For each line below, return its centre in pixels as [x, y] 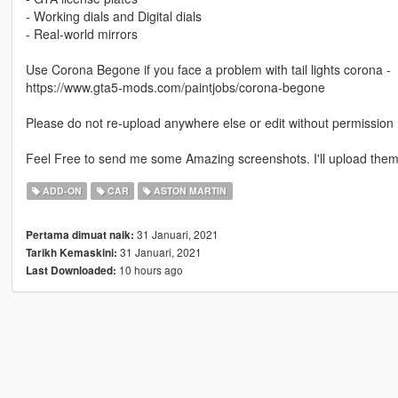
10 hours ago [149, 270]
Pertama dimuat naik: [80, 235]
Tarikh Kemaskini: [71, 253]
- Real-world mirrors [81, 34]
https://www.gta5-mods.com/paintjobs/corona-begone [175, 88]
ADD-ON [61, 191]
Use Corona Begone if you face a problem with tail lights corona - [208, 70]
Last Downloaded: [71, 271]
